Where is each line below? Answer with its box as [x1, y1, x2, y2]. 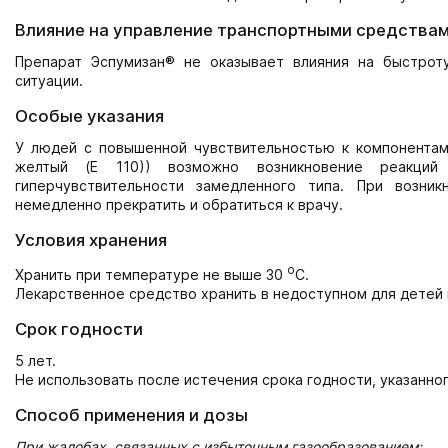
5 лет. [15, 351, 56, 369]
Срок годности [15, 318, 143, 339]
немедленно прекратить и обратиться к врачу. [15, 196, 343, 213]
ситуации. [15, 72, 83, 89]
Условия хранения [15, 230, 167, 250]
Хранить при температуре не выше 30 [15, 265, 287, 283]
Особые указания [15, 106, 164, 126]
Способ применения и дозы [15, 404, 248, 425]
